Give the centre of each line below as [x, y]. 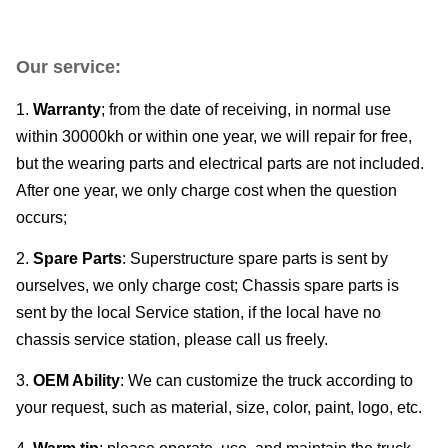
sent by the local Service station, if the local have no [198, 312]
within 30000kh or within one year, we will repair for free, [214, 136]
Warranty [67, 109]
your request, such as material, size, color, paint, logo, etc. [219, 407]
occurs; [41, 217]
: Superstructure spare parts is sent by [255, 258]
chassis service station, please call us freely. [172, 339]
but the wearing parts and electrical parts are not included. [220, 163]
